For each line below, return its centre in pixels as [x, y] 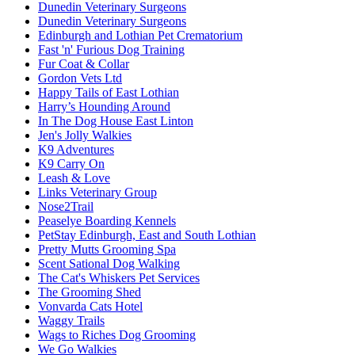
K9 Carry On [71, 163]
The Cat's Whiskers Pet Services [119, 277]
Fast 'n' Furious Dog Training [111, 49]
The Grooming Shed [90, 292]
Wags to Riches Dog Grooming [117, 334]
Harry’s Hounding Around [104, 106]
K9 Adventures [76, 149]
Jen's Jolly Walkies [85, 135]
